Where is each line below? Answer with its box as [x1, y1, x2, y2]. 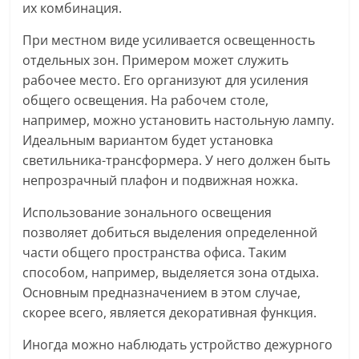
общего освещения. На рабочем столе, [22, 91, 269, 109]
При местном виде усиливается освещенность [22, 30, 316, 49]
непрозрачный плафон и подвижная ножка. [22, 171, 299, 189]
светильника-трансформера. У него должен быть [22, 151, 331, 169]
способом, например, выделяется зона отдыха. [22, 263, 320, 281]
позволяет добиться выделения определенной [22, 223, 318, 241]
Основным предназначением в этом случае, [22, 283, 301, 301]
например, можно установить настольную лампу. [22, 111, 335, 129]
